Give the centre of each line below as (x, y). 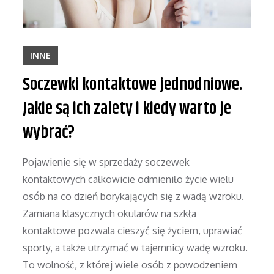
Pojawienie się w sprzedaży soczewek (106, 162)
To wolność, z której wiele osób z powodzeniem (130, 265)
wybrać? (49, 132)
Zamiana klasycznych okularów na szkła (110, 213)
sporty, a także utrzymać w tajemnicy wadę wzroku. (135, 247)
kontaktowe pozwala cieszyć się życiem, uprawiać (133, 230)
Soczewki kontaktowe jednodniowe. (133, 85)
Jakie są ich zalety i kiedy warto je (127, 109)
